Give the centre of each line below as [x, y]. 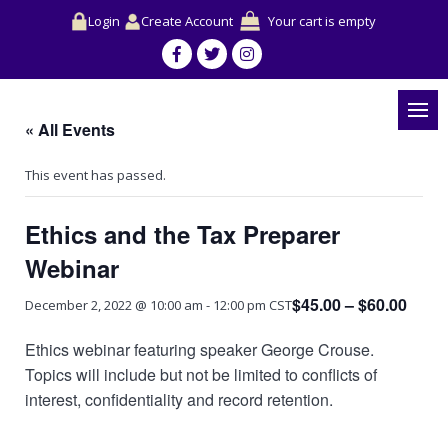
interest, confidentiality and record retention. [179, 399]
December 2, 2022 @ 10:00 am [114, 305]
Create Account [187, 20]
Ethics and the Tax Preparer [182, 234]
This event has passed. [95, 175]
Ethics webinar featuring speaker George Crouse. [201, 349]
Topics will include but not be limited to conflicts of [201, 374]
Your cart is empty [322, 21]
